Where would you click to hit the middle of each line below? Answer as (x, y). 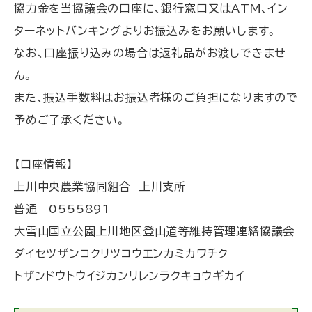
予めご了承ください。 (70, 120)
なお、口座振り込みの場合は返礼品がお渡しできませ (150, 53)
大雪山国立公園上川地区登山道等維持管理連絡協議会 (155, 232)
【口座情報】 (44, 165)
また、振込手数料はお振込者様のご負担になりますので (156, 98)
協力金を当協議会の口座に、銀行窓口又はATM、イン (151, 9)
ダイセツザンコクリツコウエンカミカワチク (121, 254)
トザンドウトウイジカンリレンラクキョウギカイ (130, 276)
